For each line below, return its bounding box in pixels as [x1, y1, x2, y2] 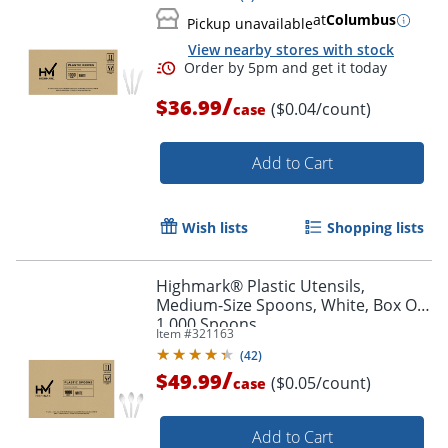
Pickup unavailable [187, 14, 313, 34]
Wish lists [182, 217, 248, 237]
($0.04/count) [271, 97, 371, 120]
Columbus [326, 10, 396, 30]
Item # [156, 324, 192, 342]
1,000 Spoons [156, 312, 257, 335]
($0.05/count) [271, 371, 371, 394]
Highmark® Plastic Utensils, [156, 274, 365, 297]
